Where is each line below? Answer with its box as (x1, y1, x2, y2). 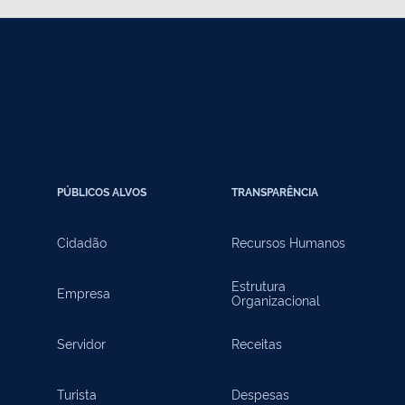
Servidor (56, 334, 106, 352)
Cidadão (56, 233, 107, 250)
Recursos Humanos (231, 233, 345, 250)
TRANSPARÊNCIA (231, 184, 318, 199)
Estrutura (231, 277, 286, 294)
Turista (56, 385, 97, 402)
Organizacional (231, 291, 320, 308)
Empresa (56, 284, 110, 301)
